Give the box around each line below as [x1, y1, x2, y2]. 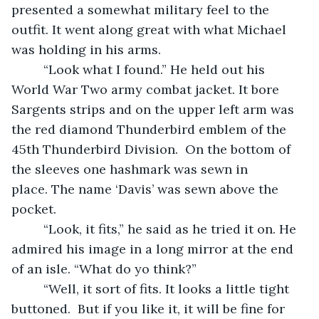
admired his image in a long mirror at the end [11, 240, 297, 257]
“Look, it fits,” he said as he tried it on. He [26, 220, 43, 237]
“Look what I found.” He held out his [26, 61, 43, 78]
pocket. [11, 200, 56, 217]
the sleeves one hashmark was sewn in [11, 160, 251, 177]
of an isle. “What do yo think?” [11, 260, 197, 277]
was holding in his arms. [11, 41, 168, 58]
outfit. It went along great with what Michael [11, 21, 290, 38]
